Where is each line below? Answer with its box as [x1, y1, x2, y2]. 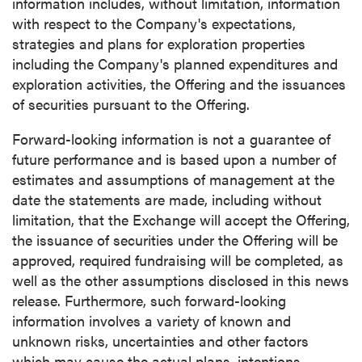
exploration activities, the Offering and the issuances [12, 74, 346, 94]
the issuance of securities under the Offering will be [12, 229, 338, 250]
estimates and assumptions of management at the [12, 169, 335, 189]
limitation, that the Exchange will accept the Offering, [12, 209, 350, 229]
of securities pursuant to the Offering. [12, 94, 250, 114]
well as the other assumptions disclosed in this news [12, 270, 349, 290]
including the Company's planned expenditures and [12, 53, 338, 74]
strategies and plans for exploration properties [12, 33, 305, 53]
